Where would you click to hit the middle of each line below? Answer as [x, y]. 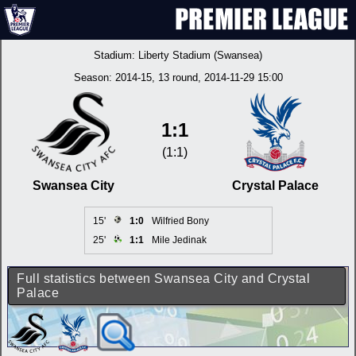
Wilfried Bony [180, 221]
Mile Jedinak [179, 240]
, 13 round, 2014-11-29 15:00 [217, 77]
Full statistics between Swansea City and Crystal [163, 279]
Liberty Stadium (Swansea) [200, 55]
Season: [94, 77]
